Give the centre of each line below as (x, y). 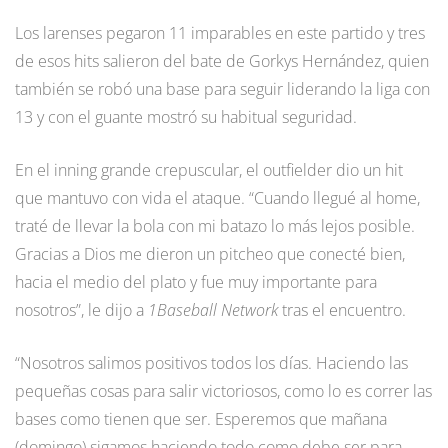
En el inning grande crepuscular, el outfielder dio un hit (209, 170)
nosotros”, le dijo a (81, 310)
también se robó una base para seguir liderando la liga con (222, 89)
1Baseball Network (215, 310)
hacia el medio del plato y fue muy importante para (196, 282)
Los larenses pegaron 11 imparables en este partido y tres (220, 33)
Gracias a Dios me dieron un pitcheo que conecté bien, (210, 254)
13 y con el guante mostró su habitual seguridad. (186, 117)
